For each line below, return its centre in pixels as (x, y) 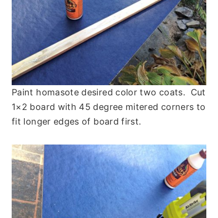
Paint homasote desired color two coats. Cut (109, 92)
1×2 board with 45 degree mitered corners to (109, 107)
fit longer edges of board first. (77, 122)
